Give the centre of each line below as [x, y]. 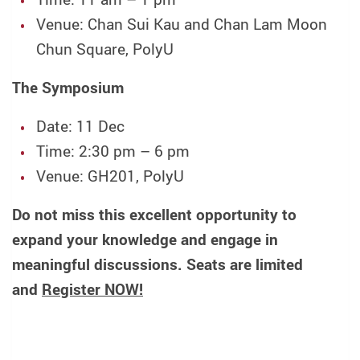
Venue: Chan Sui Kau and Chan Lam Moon [181, 25]
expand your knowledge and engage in [145, 240]
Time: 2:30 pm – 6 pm [112, 151]
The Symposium [68, 88]
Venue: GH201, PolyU [110, 176]
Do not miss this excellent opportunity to [154, 215]
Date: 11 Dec [80, 127]
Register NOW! [92, 290]
